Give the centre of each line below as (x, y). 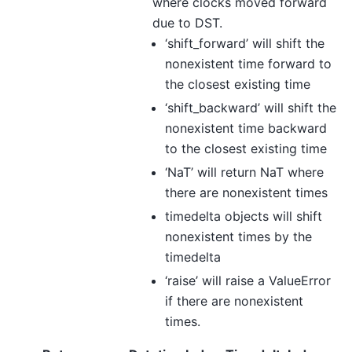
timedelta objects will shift (244, 216)
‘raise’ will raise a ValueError (248, 281)
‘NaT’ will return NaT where (244, 172)
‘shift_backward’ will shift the (251, 108)
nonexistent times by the (238, 237)
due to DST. (187, 23)
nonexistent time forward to (248, 64)
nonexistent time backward (246, 128)
